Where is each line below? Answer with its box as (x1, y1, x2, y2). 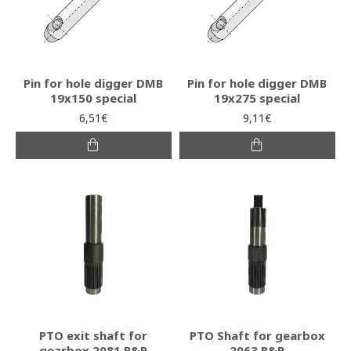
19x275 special (214, 89, 301, 106)
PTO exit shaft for (39, 327, 148, 343)
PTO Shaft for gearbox (189, 327, 325, 343)
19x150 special (50, 89, 137, 106)
